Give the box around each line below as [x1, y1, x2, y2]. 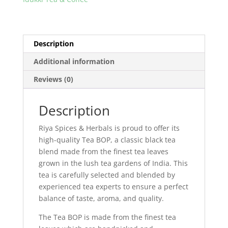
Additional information [33, 56, 115, 66]
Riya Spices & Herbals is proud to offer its [38, 123, 180, 133]
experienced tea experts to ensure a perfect [38, 181, 188, 191]
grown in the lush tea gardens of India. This [38, 158, 188, 168]
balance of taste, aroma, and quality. [38, 193, 164, 203]
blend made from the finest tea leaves [38, 146, 168, 156]
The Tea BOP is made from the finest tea [38, 212, 176, 222]
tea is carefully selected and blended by [38, 169, 175, 180]
